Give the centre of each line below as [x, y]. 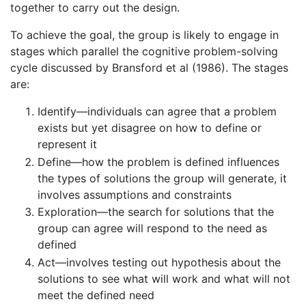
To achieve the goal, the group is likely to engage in [144, 35]
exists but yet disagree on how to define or [150, 128]
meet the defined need [96, 295]
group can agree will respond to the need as [152, 228]
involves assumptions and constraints [135, 194]
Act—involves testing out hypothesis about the [159, 263]
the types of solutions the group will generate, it [162, 178]
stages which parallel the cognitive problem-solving [144, 52]
